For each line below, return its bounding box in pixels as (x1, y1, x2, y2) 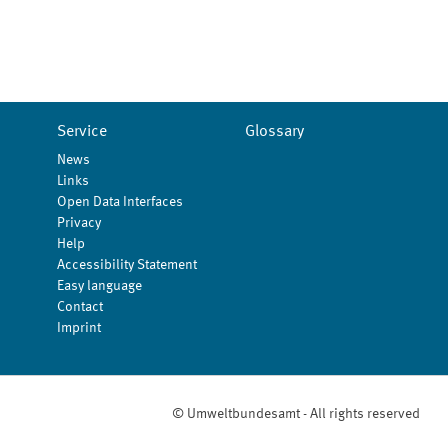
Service (57, 124, 108, 140)
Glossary (244, 124, 304, 140)
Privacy (57, 216, 102, 230)
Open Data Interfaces (57, 195, 184, 209)
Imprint (57, 321, 102, 335)
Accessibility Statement (57, 258, 198, 272)
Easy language (57, 279, 143, 293)
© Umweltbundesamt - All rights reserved (172, 406, 420, 421)
